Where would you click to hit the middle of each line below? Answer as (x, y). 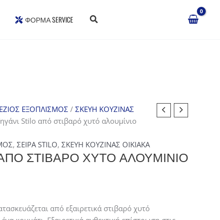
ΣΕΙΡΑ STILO (37, 144)
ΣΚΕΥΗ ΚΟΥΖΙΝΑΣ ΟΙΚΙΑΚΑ (105, 144)
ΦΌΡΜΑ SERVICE (49, 19)
